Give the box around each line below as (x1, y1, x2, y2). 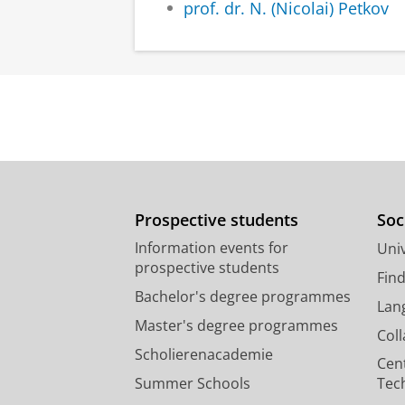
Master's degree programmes (135, 316, 338, 336)
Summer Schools (135, 373, 250, 394)
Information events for (135, 238, 288, 259)
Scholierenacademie (135, 344, 273, 365)
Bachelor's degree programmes (135, 287, 351, 307)
